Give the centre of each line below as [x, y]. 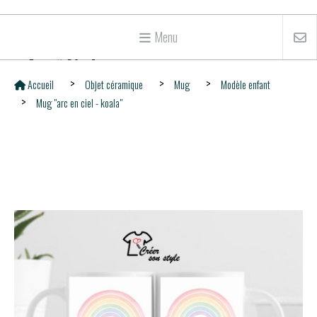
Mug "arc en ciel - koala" [80, 103]
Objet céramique [115, 85]
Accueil [42, 85]
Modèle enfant [247, 85]
